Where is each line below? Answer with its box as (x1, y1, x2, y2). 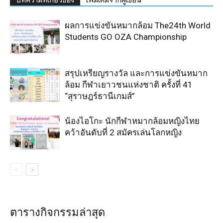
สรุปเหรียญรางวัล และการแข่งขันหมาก (65, 68, 208, 79)
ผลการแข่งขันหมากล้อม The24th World (65, 20, 211, 31)
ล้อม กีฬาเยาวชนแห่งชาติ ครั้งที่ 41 (65, 80, 193, 90)
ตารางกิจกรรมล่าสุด (10, 206, 105, 219)
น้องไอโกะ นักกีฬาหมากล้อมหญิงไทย (65, 116, 200, 126)
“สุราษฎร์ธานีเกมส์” (65, 91, 135, 102)
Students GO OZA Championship (65, 32, 187, 42)
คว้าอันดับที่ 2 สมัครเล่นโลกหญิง (65, 127, 182, 138)
